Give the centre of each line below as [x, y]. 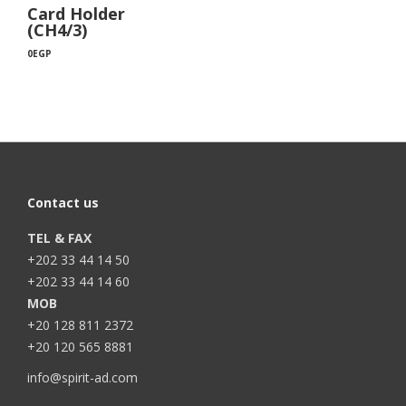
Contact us [63, 203]
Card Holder [76, 14]
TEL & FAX [59, 238]
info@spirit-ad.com [82, 377]
